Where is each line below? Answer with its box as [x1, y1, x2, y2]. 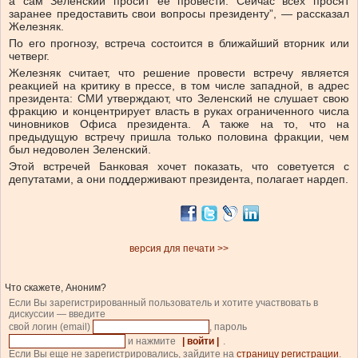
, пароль [209, 321, 249, 333]
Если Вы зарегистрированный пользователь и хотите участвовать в [9, 297, 318, 309]
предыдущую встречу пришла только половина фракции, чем [9, 130, 349, 144]
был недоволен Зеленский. [9, 143, 151, 157]
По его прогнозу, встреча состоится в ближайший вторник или [9, 37, 349, 50]
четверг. [9, 50, 50, 63]
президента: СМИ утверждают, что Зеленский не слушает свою [9, 92, 349, 105]
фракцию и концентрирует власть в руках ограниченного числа [9, 105, 349, 118]
